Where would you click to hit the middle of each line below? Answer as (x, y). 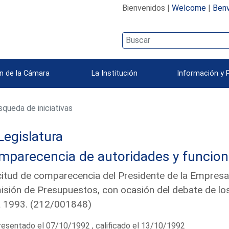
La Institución (114, 73)
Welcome (189, 8)
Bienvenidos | (147, 8)
